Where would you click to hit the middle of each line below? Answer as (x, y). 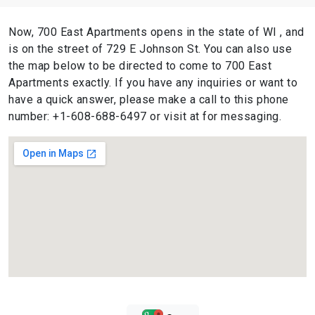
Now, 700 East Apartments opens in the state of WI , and (156, 32)
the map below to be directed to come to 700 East (140, 66)
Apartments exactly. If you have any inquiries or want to (153, 83)
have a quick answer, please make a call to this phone (149, 100)
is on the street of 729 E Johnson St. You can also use (150, 49)
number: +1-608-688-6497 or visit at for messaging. (145, 117)
